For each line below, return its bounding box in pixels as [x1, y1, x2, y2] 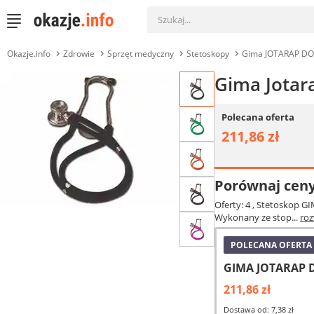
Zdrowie [63, 48, 95, 60]
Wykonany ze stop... [214, 211, 300, 224]
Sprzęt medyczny [107, 48, 174, 60]
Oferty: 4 [214, 198, 252, 211]
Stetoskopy [186, 48, 229, 60]
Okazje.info [7, 48, 50, 60]
